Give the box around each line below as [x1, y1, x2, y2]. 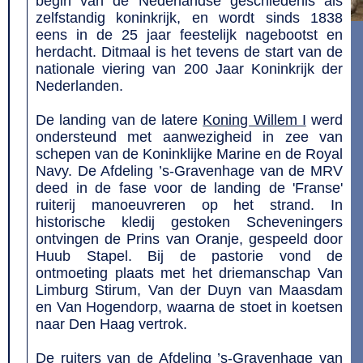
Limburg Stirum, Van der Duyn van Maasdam [36, 282, 343, 298]
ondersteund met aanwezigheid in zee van [36, 129, 343, 145]
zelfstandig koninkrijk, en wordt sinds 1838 [36, 10, 343, 26]
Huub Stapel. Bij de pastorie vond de [36, 248, 343, 264]
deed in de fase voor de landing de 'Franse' [36, 180, 343, 196]
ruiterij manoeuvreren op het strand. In [36, 197, 343, 213]
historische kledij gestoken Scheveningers [36, 214, 343, 230]
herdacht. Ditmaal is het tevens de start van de [36, 44, 343, 60]
